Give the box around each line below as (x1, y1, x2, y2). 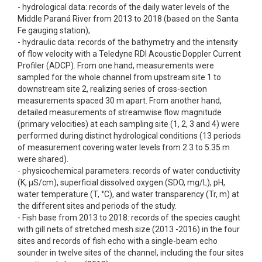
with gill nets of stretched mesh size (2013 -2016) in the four (18, 225, 240, 234)
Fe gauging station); (18, 26, 90, 35)
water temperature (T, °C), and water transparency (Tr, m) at (18, 189, 239, 199)
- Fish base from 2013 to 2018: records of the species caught (18, 213, 240, 222)
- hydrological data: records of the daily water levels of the (18, 2, 230, 12)
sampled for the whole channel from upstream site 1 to (18, 73, 221, 82)
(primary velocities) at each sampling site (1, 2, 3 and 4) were (18, 119, 240, 129)
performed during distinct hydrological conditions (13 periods (18, 131, 241, 140)
